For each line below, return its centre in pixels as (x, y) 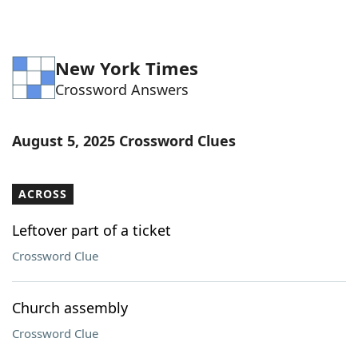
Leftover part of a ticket (91, 230)
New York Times (127, 68)
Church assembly (70, 308)
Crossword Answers (122, 89)
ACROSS (43, 194)
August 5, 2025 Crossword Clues (124, 141)
